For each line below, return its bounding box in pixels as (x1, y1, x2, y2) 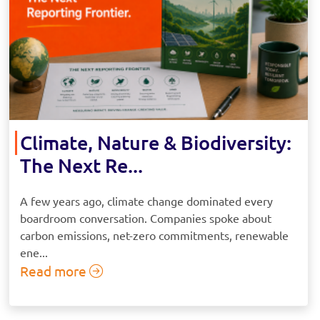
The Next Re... (20, 152, 143, 177)
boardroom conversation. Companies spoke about (20, 210, 271, 225)
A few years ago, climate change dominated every (20, 193, 273, 208)
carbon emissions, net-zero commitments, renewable (20, 227, 289, 242)
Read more (20, 261, 89, 279)
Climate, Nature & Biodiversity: (20, 129, 291, 154)
